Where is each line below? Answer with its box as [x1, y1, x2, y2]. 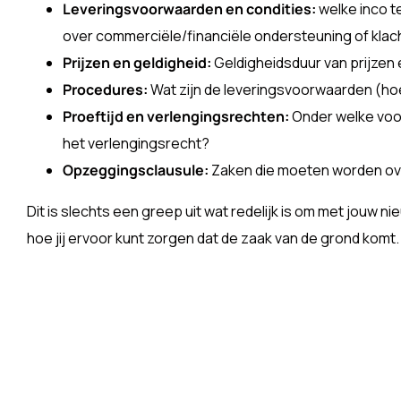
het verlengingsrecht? [63, 133, 209, 153]
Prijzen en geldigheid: [63, 53, 211, 73]
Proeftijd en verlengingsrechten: [63, 107, 289, 126]
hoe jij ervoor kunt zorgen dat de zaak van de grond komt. [27, 228, 399, 248]
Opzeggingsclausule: [63, 160, 209, 180]
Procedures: [63, 80, 148, 99]
